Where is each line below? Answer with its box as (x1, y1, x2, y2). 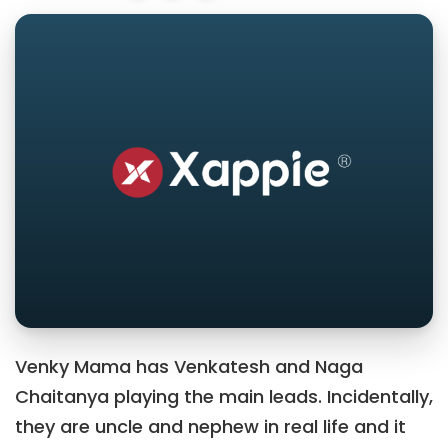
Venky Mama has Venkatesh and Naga (15, 353, 363, 379)
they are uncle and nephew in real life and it (15, 413, 406, 439)
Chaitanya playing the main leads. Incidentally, (15, 383, 433, 409)
